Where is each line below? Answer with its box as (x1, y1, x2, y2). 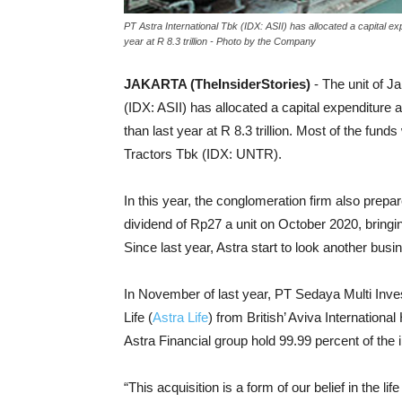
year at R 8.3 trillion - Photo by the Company (124, 35, 316, 47)
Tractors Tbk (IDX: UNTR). (124, 145, 282, 162)
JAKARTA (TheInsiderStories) (124, 75, 314, 92)
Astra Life (153, 309, 208, 325)
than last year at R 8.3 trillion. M (124, 122, 308, 138)
